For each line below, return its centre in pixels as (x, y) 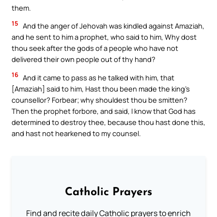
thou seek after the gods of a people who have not (95, 48)
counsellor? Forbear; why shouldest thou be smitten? (100, 100)
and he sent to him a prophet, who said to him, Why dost (104, 37)
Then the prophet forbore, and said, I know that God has (104, 111)
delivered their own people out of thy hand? (84, 59)
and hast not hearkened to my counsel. (76, 133)
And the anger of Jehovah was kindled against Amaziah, (113, 26)
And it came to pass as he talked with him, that (98, 77)
